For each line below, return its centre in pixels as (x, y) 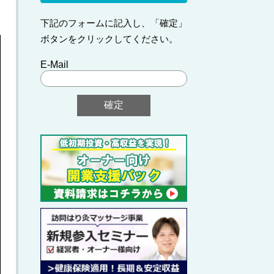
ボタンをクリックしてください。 (109, 39)
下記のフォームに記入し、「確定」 (114, 23)
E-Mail (54, 65)
